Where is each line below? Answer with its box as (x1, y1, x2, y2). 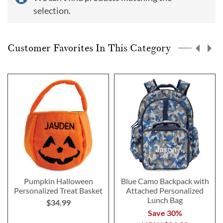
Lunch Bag (147, 195, 183, 205)
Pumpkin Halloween (23, 176, 93, 186)
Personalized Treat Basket (14, 186, 103, 195)
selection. (33, 5, 71, 16)
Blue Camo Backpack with (120, 176, 209, 186)
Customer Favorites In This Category (7, 42, 171, 55)
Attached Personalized (126, 186, 204, 195)
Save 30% (147, 208, 182, 218)
